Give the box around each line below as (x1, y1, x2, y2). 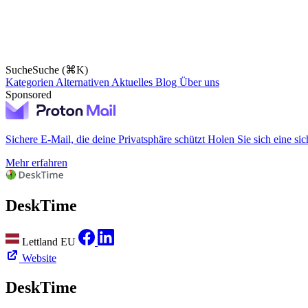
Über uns (179, 76, 219, 88)
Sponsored (5, 89, 52, 100)
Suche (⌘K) (32, 64, 88, 76)
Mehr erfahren (5, 157, 67, 169)
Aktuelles (111, 76, 155, 88)
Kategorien (5, 76, 56, 88)
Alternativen (56, 76, 111, 88)
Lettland (22, 236, 58, 248)
